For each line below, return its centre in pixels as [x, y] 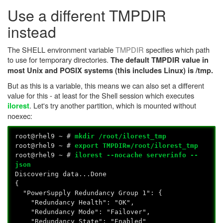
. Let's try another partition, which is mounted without [113, 105]
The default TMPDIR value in [160, 60]
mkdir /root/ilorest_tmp [121, 136]
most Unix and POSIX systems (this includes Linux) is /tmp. [110, 70]
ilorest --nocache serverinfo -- [137, 155]
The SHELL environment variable [61, 49]
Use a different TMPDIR [87, 15]
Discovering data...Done [61, 174]
